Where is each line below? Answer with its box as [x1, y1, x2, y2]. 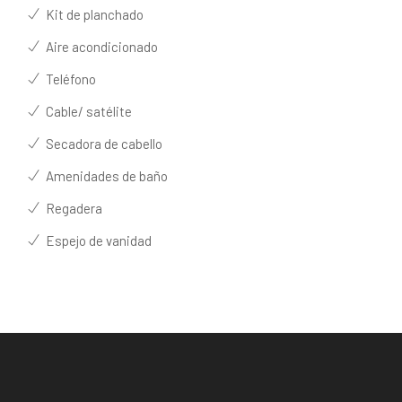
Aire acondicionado [40, 38, 158, 55]
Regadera [40, 199, 102, 216]
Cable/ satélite [40, 102, 132, 119]
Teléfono [40, 70, 96, 87]
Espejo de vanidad [40, 232, 152, 249]
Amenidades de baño [40, 167, 168, 184]
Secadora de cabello [40, 135, 162, 152]
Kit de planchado [40, 5, 144, 22]
